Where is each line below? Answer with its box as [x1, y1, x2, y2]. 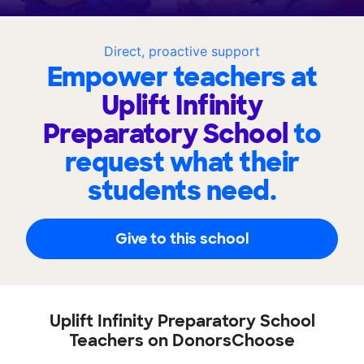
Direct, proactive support [104, 43, 260, 59]
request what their [64, 145, 300, 180]
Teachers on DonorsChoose [69, 330, 295, 351]
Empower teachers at [46, 60, 318, 94]
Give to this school [115, 228, 249, 249]
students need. [88, 174, 276, 208]
